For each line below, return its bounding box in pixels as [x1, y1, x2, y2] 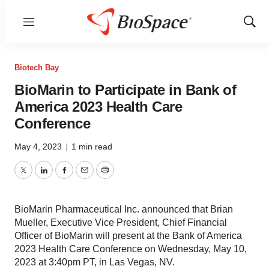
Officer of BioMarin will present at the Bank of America [14, 231, 242, 241]
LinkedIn [43, 172, 80, 183]
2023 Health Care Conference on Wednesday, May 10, [14, 244, 247, 254]
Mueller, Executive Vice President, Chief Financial [14, 217, 227, 228]
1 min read [71, 142, 112, 151]
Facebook [63, 172, 106, 183]
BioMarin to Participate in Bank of [14, 82, 236, 98]
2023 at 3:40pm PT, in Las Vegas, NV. [14, 257, 175, 267]
